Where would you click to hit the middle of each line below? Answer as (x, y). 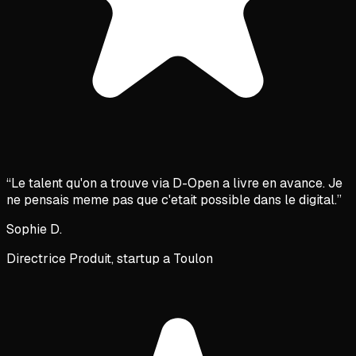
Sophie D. (34, 229)
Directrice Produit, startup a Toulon (110, 258)
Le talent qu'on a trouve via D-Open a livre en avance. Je (177, 183)
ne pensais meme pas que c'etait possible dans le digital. (172, 199)
